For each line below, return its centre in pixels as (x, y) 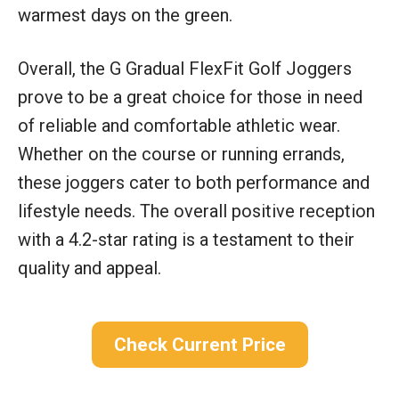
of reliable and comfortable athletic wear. (179, 125)
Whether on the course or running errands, (181, 154)
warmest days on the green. (125, 15)
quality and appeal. (90, 268)
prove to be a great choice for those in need (190, 97)
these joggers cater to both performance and (194, 182)
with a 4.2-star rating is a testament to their (186, 239)
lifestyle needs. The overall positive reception (196, 211)
